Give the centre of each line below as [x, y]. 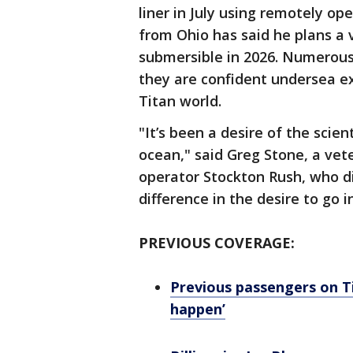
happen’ [198, 309]
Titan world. [180, 101]
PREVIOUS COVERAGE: [217, 243]
